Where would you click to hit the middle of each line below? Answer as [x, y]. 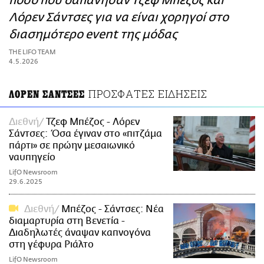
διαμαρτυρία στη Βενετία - [67, 221]
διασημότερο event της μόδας [93, 35]
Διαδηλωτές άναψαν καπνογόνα [80, 233]
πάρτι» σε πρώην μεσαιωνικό [72, 146]
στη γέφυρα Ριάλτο [51, 245]
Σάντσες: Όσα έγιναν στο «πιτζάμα [85, 134]
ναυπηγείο [32, 158]
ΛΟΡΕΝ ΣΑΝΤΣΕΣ [47, 95]
